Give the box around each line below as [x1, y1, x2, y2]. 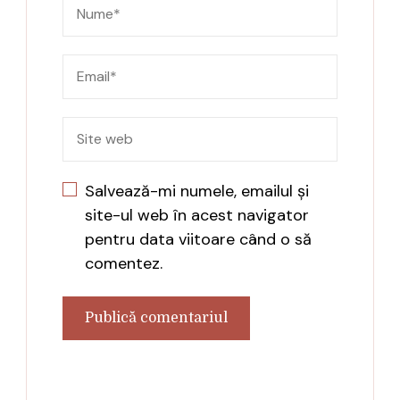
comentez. [85, 252, 162, 274]
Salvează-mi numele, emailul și [85, 179, 309, 202]
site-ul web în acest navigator [85, 204, 309, 226]
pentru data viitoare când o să [85, 228, 312, 250]
